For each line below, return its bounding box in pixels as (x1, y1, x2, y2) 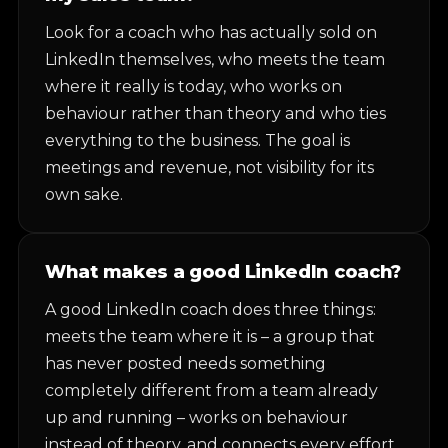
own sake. (45, 185, 123, 204)
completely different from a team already (45, 381, 378, 400)
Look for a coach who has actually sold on (45, 23, 377, 42)
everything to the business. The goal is (45, 131, 350, 150)
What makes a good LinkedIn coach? (45, 261, 402, 283)
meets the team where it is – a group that (45, 327, 375, 346)
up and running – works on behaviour (45, 408, 348, 427)
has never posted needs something (45, 354, 326, 373)
